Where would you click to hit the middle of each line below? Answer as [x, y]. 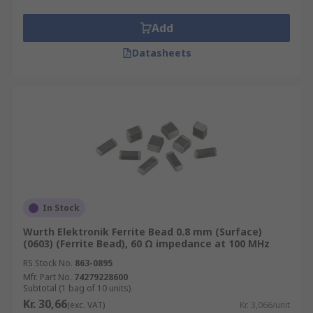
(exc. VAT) [86, 305]
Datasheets [161, 53]
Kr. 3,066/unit [265, 305]
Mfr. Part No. [48, 277]
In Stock [61, 208]
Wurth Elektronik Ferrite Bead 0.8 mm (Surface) [143, 232]
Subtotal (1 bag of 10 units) [77, 288]
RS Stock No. [48, 263]
